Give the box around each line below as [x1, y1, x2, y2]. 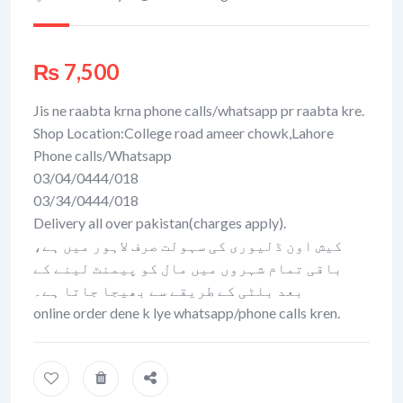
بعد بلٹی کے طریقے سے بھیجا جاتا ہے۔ [33, 282, 304, 299]
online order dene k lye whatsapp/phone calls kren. [33, 304, 340, 321]
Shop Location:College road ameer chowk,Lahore [33, 124, 334, 141]
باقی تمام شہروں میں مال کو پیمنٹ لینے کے [33, 259, 343, 276]
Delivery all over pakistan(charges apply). [33, 214, 286, 231]
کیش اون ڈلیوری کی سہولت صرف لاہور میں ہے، [33, 237, 343, 254]
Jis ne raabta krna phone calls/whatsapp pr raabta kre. [33, 102, 364, 119]
